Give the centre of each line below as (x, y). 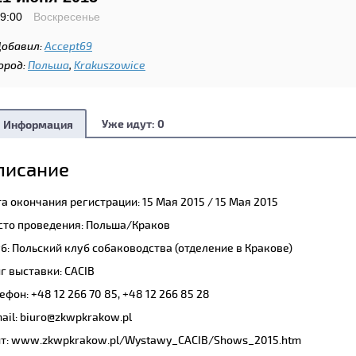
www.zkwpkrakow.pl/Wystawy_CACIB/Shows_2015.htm (156, 340)
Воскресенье (67, 17)
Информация (38, 124)
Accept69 (68, 46)
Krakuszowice (110, 65)
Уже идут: (130, 124)
